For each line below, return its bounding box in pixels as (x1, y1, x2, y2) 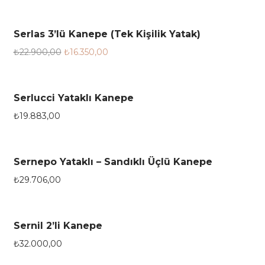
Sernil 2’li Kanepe (13, 219, 102, 231)
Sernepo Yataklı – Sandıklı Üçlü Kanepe (13, 156, 212, 167)
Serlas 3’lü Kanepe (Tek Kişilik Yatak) (13, 28, 201, 40)
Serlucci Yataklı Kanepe (13, 92, 134, 104)
